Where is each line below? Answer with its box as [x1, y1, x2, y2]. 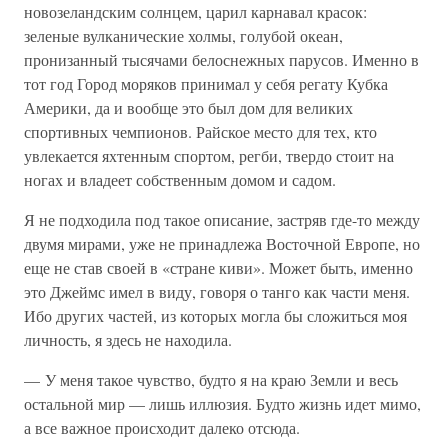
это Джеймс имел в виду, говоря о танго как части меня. [24, 281, 410, 302]
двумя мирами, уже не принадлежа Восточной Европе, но [24, 233, 420, 254]
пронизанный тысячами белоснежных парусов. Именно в [24, 49, 419, 70]
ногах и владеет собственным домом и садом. [24, 169, 336, 190]
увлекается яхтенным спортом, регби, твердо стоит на [24, 145, 394, 166]
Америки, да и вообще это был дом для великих [24, 97, 353, 118]
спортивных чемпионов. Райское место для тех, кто [24, 121, 377, 142]
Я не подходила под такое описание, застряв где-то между [24, 209, 420, 230]
